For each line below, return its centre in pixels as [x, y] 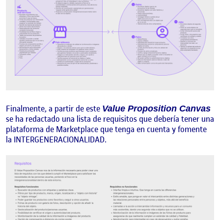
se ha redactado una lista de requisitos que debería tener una [110, 119]
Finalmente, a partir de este [54, 108]
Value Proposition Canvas [156, 108]
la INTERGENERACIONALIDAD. [56, 139]
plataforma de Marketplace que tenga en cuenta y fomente [106, 129]
